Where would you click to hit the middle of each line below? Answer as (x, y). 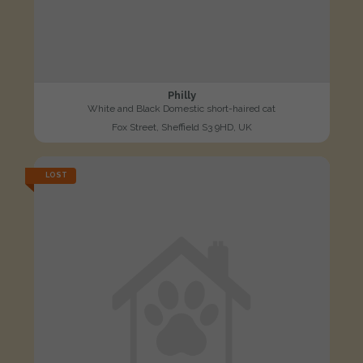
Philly (181, 95)
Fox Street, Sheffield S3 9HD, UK (181, 127)
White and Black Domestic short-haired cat (181, 108)
